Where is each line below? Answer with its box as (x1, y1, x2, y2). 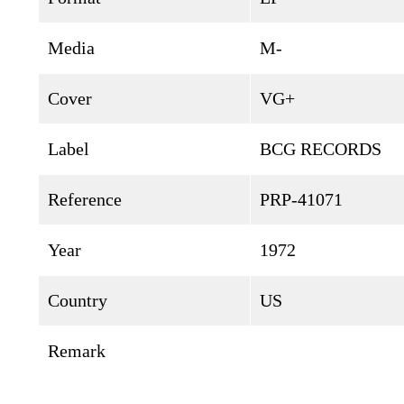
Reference (48, 189, 122, 209)
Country (48, 290, 107, 310)
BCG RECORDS (260, 139, 381, 159)
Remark (48, 341, 106, 361)
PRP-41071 (260, 189, 343, 209)
